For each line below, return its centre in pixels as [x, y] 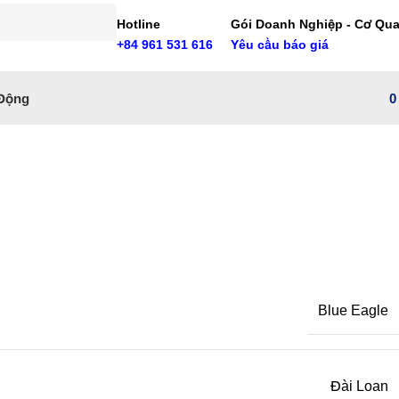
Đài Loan [359, 387]
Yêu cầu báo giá [280, 45]
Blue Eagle [353, 311]
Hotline [138, 24]
